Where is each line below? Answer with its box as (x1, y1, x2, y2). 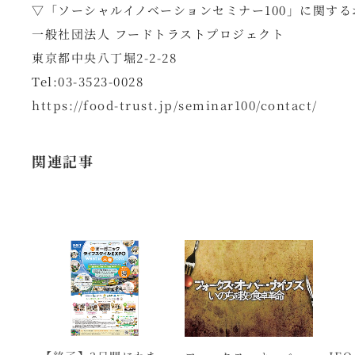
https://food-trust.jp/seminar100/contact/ (32, 97, 318, 113)
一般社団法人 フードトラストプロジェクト (32, 25, 285, 42)
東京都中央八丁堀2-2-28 (32, 49, 177, 66)
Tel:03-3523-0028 (32, 73, 144, 90)
